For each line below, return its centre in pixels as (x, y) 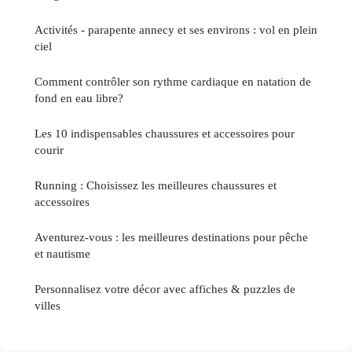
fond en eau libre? (79, 97)
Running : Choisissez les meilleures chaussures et (156, 185)
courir (49, 149)
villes (48, 305)
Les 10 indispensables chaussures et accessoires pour (165, 133)
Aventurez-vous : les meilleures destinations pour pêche (171, 236)
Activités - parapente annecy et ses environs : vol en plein (176, 29)
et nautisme (62, 253)
